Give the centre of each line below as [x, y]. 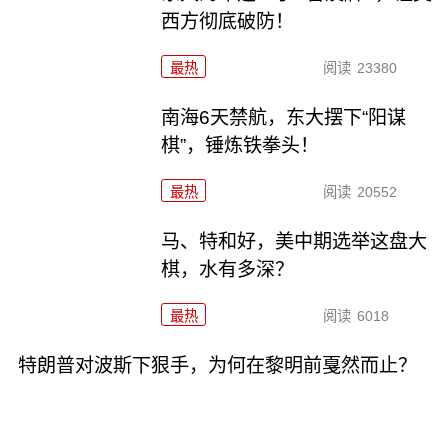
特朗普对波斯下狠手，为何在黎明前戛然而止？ [217, 365]
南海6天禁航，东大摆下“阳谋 [284, 118]
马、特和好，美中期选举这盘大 [294, 242]
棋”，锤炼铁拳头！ [240, 146]
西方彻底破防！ [228, 22]
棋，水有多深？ [228, 270]
